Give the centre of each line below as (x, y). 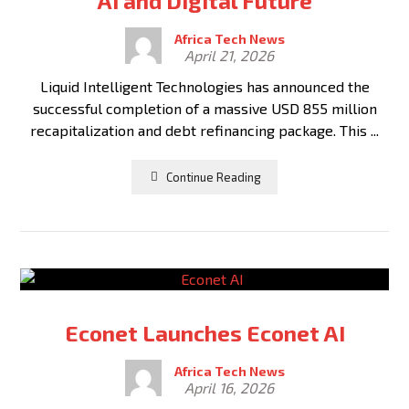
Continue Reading (214, 177)
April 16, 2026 (229, 388)
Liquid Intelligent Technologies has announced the (204, 86)
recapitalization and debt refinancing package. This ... (204, 130)
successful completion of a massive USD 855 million (204, 108)
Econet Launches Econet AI (204, 333)
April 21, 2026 (229, 55)
